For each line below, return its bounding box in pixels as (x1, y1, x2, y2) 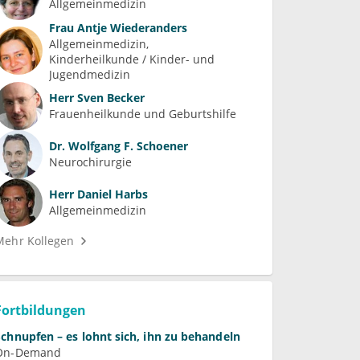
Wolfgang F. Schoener (65, 138, 189, 154)
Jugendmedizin (49, 66, 131, 82)
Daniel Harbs (74, 186, 149, 202)
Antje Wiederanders (74, 19, 188, 35)
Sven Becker (74, 90, 145, 106)
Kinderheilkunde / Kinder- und (49, 51, 215, 67)
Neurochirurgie (49, 154, 133, 170)
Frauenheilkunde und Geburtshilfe (49, 106, 237, 122)
